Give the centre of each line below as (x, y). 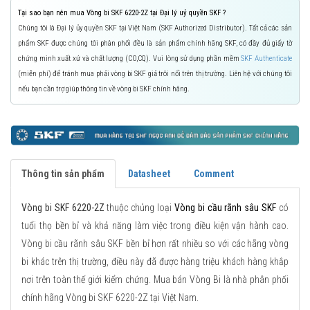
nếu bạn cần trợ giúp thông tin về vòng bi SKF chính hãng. (104, 89)
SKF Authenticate (267, 59)
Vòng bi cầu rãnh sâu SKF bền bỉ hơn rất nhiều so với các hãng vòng (155, 243)
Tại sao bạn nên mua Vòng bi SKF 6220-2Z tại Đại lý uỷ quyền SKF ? (122, 13)
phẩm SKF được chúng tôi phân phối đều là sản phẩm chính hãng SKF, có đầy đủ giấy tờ (155, 44)
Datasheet (149, 173)
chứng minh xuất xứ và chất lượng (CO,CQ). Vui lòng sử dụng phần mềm (130, 59)
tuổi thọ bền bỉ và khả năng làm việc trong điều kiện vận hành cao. (155, 225)
